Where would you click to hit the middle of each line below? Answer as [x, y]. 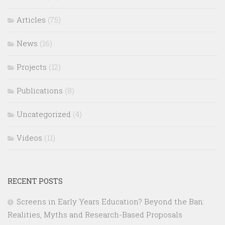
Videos [29, 138]
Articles [31, 20]
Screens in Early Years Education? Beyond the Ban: [110, 202]
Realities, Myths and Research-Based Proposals [95, 215]
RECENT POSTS [35, 181]
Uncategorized [44, 114]
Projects [32, 67]
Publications [40, 91]
